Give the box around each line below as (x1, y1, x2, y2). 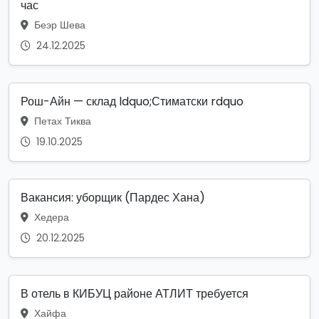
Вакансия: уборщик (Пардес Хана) (21, 189, 205, 206)
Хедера (31, 210, 69, 225)
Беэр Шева (31, 18, 85, 33)
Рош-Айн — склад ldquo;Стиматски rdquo (21, 93, 244, 110)
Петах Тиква (31, 114, 91, 129)
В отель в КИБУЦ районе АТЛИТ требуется (21, 286, 249, 303)
